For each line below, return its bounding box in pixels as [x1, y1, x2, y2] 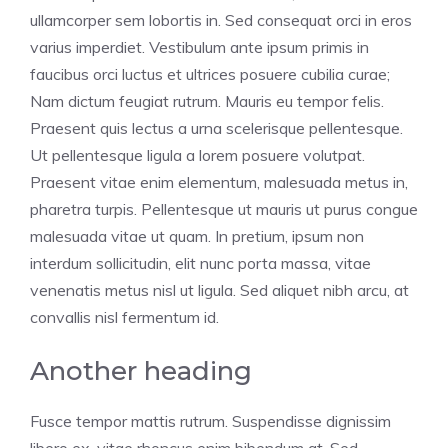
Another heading [30, 354, 252, 387]
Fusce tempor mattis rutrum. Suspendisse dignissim [30, 410, 391, 431]
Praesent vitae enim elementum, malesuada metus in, [30, 171, 408, 192]
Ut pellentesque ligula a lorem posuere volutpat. [30, 144, 365, 165]
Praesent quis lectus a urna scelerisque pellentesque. [30, 117, 403, 138]
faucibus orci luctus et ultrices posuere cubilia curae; [30, 63, 390, 84]
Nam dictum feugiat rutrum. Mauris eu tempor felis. [30, 90, 384, 111]
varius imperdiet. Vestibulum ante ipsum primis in [30, 36, 369, 57]
